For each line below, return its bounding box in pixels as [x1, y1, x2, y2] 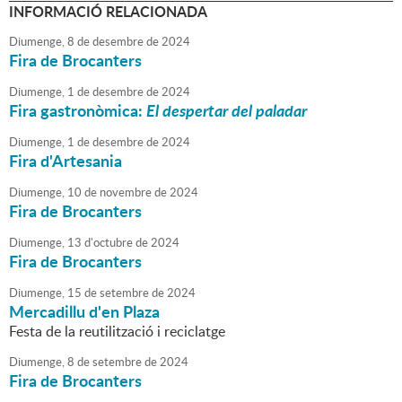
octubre [93, 234, 133, 251]
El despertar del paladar [146, 99, 307, 123]
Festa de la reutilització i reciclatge [9, 321, 225, 342]
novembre [97, 184, 152, 201]
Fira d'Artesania [9, 149, 122, 173]
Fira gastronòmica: [9, 99, 146, 123]
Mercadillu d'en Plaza [9, 300, 160, 324]
